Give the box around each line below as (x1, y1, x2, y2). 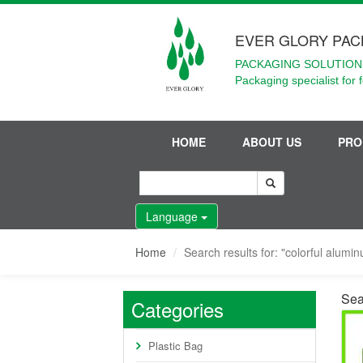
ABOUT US (242, 134, 301, 150)
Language (146, 208, 201, 224)
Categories (131, 295, 224, 323)
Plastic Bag (148, 338, 203, 353)
